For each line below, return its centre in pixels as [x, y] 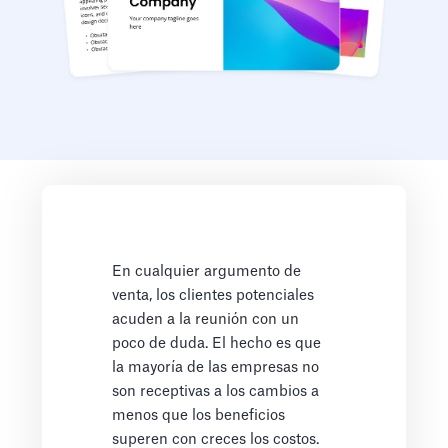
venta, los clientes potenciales [213, 296]
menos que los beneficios [199, 416]
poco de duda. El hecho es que [217, 344]
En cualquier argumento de [207, 272]
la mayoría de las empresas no [216, 368]
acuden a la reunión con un [206, 320]
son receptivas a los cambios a [216, 392]
